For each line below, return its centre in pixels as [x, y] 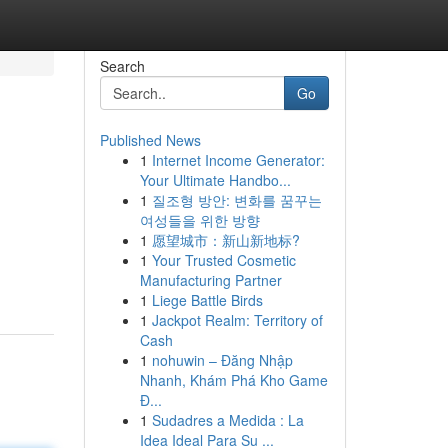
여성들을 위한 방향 [199, 220]
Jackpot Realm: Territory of [237, 320]
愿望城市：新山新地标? [225, 240]
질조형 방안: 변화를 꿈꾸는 [236, 200]
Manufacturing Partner [210, 280]
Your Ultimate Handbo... [215, 180]
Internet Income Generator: [238, 160]
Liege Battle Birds [207, 300]
